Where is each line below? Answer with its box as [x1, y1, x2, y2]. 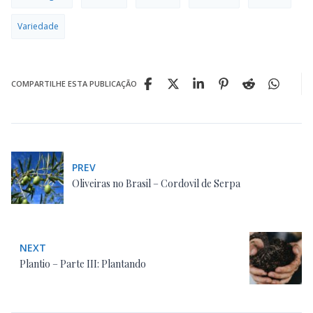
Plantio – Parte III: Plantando [20, 256, 146, 270]
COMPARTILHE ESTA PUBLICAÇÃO [11, 78, 137, 89]
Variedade [17, 20, 59, 32]
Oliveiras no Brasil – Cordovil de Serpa [72, 176, 240, 190]
